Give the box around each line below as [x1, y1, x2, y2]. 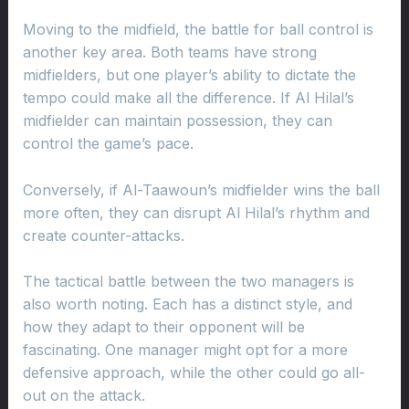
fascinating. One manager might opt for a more [22, 341, 348, 360]
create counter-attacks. [22, 225, 184, 245]
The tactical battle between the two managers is [22, 272, 354, 291]
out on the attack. [22, 386, 145, 405]
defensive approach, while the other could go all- [22, 363, 365, 383]
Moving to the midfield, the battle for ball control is [22, 20, 373, 39]
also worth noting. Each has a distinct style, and [22, 295, 352, 314]
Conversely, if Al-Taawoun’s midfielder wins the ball [22, 180, 380, 199]
